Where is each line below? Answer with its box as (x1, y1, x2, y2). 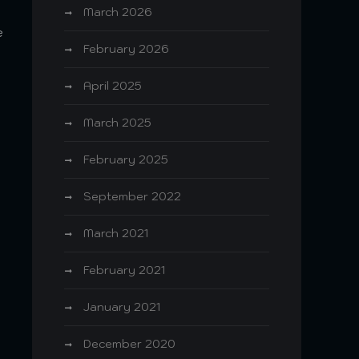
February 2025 (83, 152, 168, 167)
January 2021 (83, 300, 160, 314)
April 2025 (83, 79, 142, 93)
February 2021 (83, 263, 165, 277)
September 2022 (83, 189, 181, 204)
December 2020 (83, 337, 175, 351)
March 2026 (83, 5, 152, 19)
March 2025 (83, 115, 151, 130)
